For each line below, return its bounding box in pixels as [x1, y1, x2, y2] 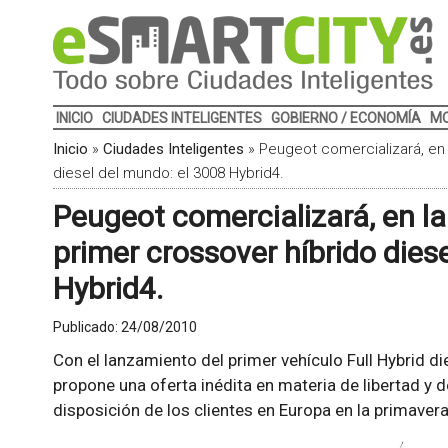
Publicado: [52, 319, 121, 335]
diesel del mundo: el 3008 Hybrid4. [52, 164, 284, 182]
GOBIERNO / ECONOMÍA [270, 110, 421, 126]
